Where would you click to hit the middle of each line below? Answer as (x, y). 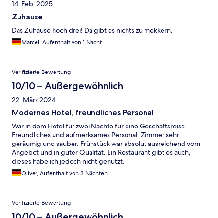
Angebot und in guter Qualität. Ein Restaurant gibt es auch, (101, 153)
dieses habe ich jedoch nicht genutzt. (68, 161)
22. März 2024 (34, 100)
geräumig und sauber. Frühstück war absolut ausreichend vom (106, 144)
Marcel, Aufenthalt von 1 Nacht (62, 43)
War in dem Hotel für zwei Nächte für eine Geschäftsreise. (99, 126)
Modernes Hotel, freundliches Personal (83, 113)
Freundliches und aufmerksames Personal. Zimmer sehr (95, 135)
